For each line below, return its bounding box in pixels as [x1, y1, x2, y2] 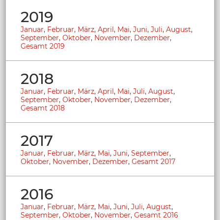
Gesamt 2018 [21, 103, 65, 112]
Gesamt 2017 [132, 157, 175, 166]
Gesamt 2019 [21, 41, 65, 51]
